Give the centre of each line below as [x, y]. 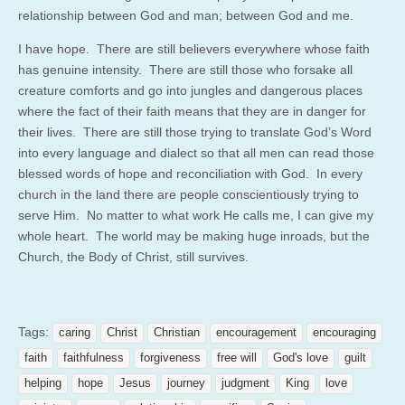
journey [186, 383]
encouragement [256, 332]
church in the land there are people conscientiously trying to [188, 194]
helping [43, 383]
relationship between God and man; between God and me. [186, 15]
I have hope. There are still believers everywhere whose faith [194, 48]
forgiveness [170, 358]
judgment [245, 383]
